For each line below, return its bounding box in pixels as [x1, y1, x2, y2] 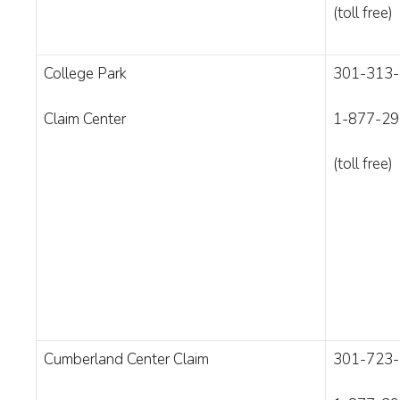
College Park [44, 63, 127, 84]
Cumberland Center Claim [44, 349, 209, 370]
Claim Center [44, 108, 126, 129]
